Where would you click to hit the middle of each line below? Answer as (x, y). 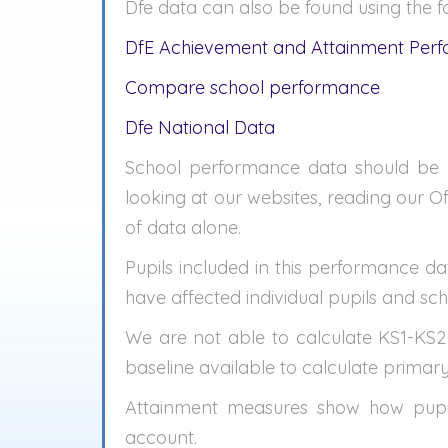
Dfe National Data (200, 127)
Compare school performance (252, 87)
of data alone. (183, 227)
